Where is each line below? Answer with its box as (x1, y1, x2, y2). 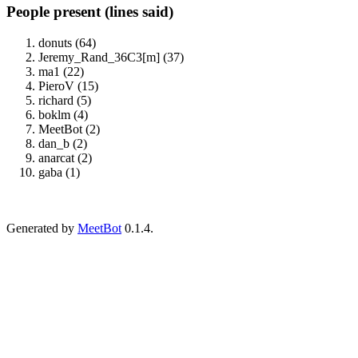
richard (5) (38, 93, 91, 107)
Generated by (6, 221, 78, 235)
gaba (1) (38, 165, 80, 179)
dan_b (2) (38, 136, 87, 150)
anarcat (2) (38, 150, 92, 165)
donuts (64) (38, 35, 96, 50)
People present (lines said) (6, 3, 173, 21)
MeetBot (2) (38, 121, 100, 136)
